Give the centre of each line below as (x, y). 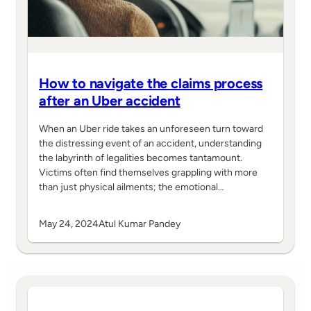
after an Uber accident (110, 101)
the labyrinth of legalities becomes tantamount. (141, 158)
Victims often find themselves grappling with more (148, 173)
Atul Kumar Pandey (140, 224)
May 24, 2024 (69, 224)
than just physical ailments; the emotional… (132, 187)
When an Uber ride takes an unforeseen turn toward (151, 129)
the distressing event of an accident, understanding (150, 144)
